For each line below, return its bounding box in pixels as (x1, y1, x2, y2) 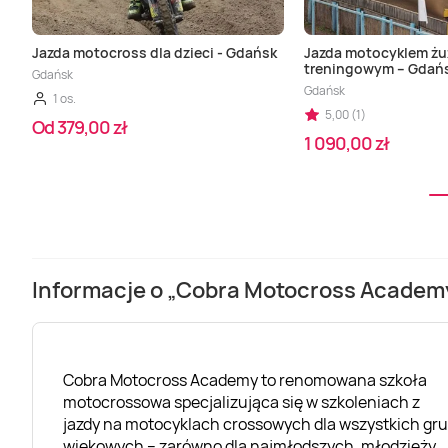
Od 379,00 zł (32, 115, 127, 140)
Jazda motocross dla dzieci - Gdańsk (32, 43, 277, 63)
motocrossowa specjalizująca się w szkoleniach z (63, 390, 420, 413)
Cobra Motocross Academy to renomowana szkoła (63, 368, 427, 391)
